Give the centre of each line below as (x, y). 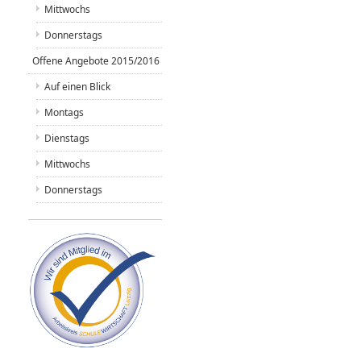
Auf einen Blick (77, 87)
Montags (64, 112)
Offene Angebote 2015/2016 (95, 61)
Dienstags (66, 138)
